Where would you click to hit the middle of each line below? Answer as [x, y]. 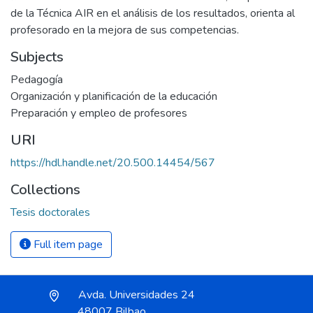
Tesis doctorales [50, 212]
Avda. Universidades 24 [135, 295]
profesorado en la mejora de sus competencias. [125, 30]
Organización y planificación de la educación [114, 96]
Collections [45, 190]
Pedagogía [37, 80]
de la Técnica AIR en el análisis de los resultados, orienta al [153, 13]
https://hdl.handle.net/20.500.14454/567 [113, 163]
